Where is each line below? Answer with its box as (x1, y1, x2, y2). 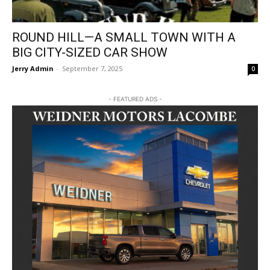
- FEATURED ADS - (108, 95, 162, 103)
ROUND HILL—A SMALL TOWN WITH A (12, 30, 236, 45)
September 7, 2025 (62, 64, 122, 74)
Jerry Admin (12, 64, 54, 74)
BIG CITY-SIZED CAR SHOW (12, 45, 168, 60)
